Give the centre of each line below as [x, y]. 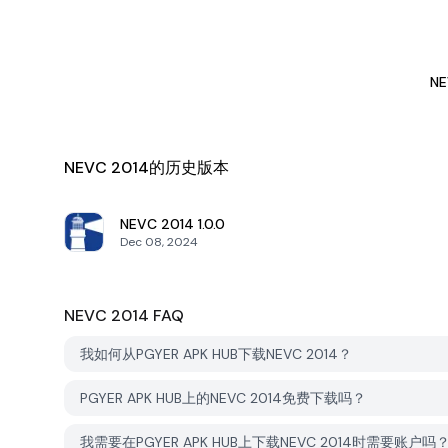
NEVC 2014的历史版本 [146, 167]
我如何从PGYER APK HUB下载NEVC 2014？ [216, 354]
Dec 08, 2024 [159, 242]
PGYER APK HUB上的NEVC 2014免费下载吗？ [223, 398]
